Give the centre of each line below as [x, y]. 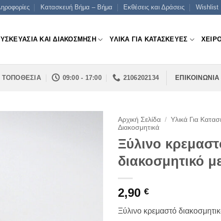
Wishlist [207, 7]
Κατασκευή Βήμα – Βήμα [76, 7]
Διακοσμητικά [139, 128]
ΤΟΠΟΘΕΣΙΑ [21, 77]
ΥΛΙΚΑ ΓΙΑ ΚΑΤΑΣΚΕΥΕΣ [149, 39]
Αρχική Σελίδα [139, 120]
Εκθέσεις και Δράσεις [154, 7]
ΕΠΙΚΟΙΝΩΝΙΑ [197, 78]
